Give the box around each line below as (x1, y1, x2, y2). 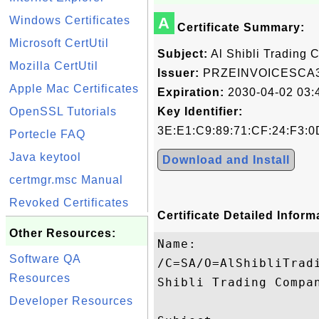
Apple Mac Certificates (9, 83, 139, 95)
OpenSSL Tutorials (9, 105, 117, 117)
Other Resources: (9, 227, 116, 239)
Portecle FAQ (9, 128, 85, 140)
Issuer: (157, 67, 199, 79)
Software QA (9, 253, 80, 265)
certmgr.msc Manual (9, 174, 123, 186)
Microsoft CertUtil (9, 37, 109, 49)
